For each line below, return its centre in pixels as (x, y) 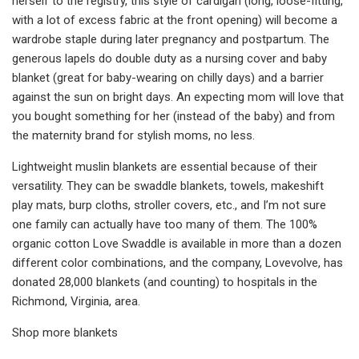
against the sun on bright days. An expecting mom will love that (178, 97)
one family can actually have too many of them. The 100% (165, 224)
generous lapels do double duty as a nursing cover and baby (169, 58)
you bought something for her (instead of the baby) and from (173, 116)
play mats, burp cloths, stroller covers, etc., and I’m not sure (169, 205)
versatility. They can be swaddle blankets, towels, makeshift (168, 186)
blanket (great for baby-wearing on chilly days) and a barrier (168, 77)
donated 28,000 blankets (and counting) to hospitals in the (165, 282)
